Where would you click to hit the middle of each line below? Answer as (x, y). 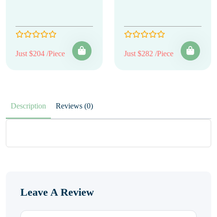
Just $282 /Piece (149, 54)
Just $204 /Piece (40, 54)
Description (28, 106)
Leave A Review (57, 192)
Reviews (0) (89, 106)
